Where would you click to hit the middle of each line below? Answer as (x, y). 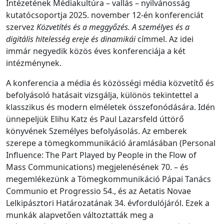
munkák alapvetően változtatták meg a (80, 215)
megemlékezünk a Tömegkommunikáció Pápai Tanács (108, 179)
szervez (21, 27)
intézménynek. (34, 63)
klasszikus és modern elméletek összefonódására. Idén (110, 107)
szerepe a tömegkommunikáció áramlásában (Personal (111, 143)
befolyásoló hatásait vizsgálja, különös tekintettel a (102, 95)
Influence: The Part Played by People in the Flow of (101, 155)
